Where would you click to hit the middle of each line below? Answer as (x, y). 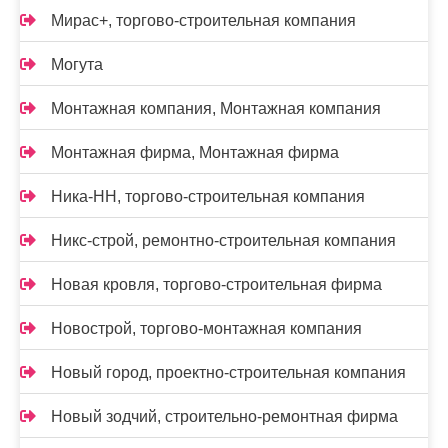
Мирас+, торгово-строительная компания (203, 21)
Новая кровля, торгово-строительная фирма (216, 285)
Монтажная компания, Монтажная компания (216, 109)
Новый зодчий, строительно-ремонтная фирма (224, 417)
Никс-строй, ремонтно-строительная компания (223, 241)
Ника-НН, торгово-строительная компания (208, 197)
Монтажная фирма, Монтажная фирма (195, 153)
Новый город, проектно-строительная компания (228, 373)
